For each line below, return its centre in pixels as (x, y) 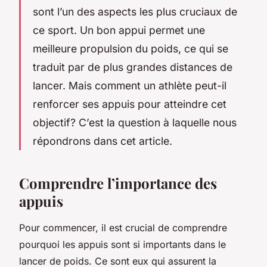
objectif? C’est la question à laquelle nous (135, 122)
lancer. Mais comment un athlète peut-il (130, 85)
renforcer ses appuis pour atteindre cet (130, 104)
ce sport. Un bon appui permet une (119, 30)
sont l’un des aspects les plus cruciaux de (135, 11)
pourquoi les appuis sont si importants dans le (122, 244)
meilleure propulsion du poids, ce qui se (131, 48)
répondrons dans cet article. (103, 141)
